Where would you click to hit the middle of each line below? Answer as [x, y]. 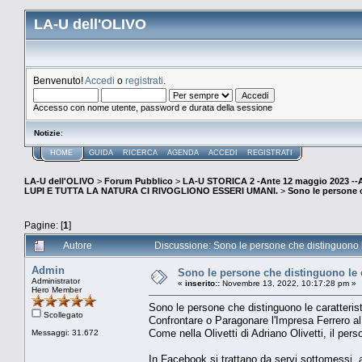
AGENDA [183, 153]
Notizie [47, 133]
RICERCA [140, 153]
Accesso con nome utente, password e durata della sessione [153, 107]
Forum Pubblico [139, 181]
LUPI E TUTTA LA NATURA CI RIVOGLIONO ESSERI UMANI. [151, 191]
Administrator [56, 280]
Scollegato [62, 314]
